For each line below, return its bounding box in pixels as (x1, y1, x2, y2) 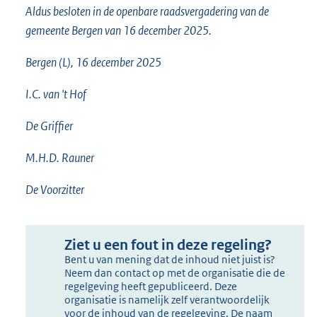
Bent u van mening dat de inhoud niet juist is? (64, 253, 276, 267)
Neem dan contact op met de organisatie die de (64, 266, 286, 280)
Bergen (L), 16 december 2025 (25, 54, 161, 71)
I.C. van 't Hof (25, 86, 86, 103)
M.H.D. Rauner (25, 150, 94, 166)
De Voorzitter (25, 182, 84, 198)
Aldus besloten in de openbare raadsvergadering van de (25, 4, 269, 20)
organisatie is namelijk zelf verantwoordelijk (64, 293, 270, 307)
